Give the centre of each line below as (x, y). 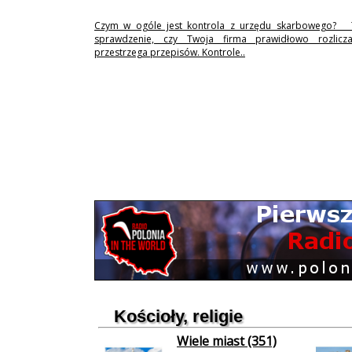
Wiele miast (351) (227, 341)
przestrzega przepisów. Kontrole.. (170, 52)
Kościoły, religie (178, 316)
